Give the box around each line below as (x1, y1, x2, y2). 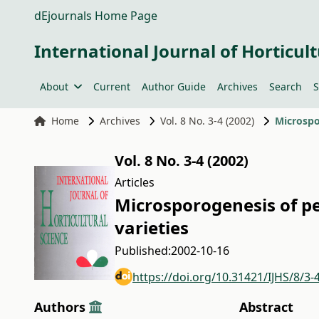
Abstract (239, 298, 293, 315)
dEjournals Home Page (34, 8, 157, 23)
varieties (115, 216, 189, 239)
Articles (115, 174, 155, 190)
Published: (115, 243, 171, 258)
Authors (34, 298, 89, 315)
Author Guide (141, 80, 206, 93)
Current (93, 80, 130, 93)
